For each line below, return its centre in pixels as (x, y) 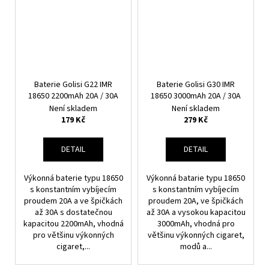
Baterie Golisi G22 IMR (73, 85)
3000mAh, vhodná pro (196, 224)
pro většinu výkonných (73, 236)
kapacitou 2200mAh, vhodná (73, 224)
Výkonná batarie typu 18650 (196, 179)
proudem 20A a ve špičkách (73, 201)
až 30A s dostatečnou (73, 213)
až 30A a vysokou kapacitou (196, 213)
